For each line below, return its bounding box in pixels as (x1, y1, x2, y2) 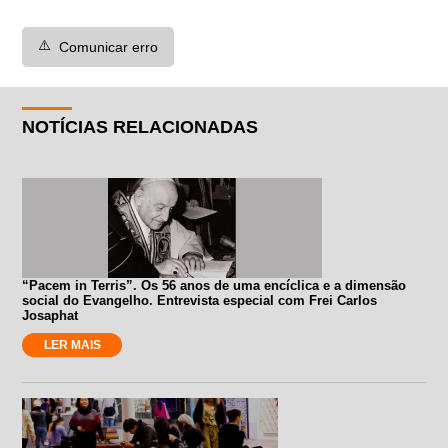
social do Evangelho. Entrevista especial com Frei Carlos (22, 292, 378, 308)
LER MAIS (43, 337, 101, 352)
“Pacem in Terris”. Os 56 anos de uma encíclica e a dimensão (22, 277, 407, 293)
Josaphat (22, 307, 79, 323)
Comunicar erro (59, 38, 159, 55)
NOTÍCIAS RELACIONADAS (22, 116, 259, 137)
